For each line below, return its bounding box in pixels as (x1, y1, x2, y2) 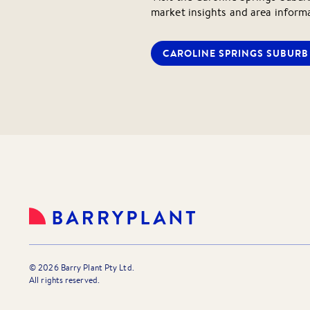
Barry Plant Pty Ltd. (58, 262, 134, 273)
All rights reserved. (29, 275, 100, 286)
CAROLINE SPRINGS (163, 46, 264, 61)
